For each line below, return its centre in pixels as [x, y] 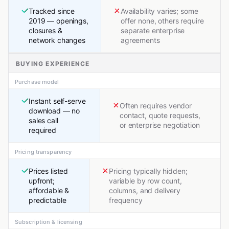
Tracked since [52, 11]
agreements [140, 40]
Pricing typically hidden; [148, 171]
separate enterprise [153, 31]
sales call [43, 121]
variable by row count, [145, 181]
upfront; [42, 181]
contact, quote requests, [160, 116]
